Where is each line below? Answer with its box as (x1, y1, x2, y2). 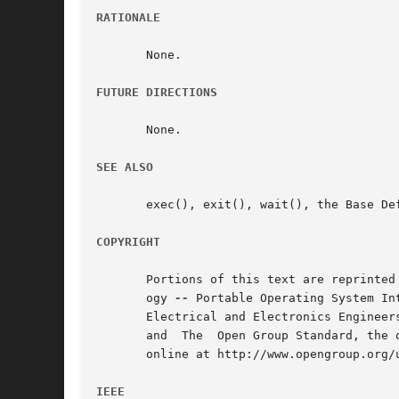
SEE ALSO (96, 160, 153, 175)
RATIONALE (96, 11, 160, 25)
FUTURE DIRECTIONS (96, 85, 217, 100)
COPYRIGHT (96, 235, 160, 249)
